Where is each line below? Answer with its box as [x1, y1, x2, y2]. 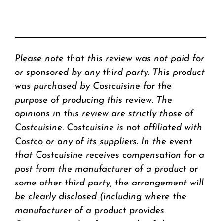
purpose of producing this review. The [15, 95, 172, 105]
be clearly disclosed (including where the [15, 192, 186, 202]
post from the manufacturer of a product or [15, 164, 198, 174]
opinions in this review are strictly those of [15, 109, 193, 119]
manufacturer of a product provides [15, 206, 164, 216]
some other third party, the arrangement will [15, 178, 204, 188]
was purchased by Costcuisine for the [15, 81, 172, 91]
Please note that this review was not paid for [15, 54, 204, 64]
